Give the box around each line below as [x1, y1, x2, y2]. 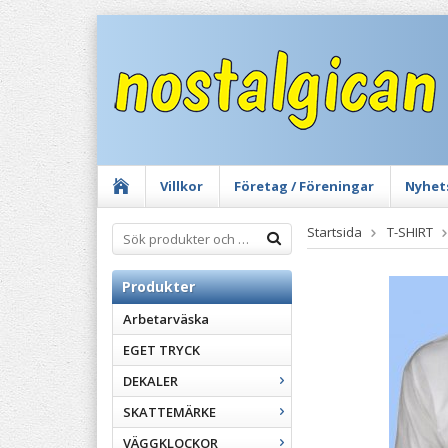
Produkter [122, 277, 195, 296]
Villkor [160, 177, 203, 195]
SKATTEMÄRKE [123, 403, 216, 421]
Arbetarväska [123, 310, 209, 328]
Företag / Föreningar [234, 177, 374, 195]
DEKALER [123, 372, 178, 390]
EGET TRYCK [123, 341, 200, 359]
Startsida [307, 223, 362, 241]
